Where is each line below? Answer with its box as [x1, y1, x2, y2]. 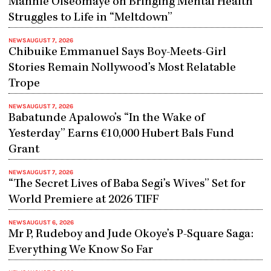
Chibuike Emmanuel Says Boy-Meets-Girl [8, 47, 226, 59]
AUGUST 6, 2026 [26, 219, 74, 227]
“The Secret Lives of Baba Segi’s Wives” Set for [8, 178, 246, 191]
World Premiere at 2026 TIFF [8, 194, 159, 207]
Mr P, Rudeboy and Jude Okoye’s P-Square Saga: [8, 229, 253, 241]
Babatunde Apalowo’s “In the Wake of [8, 113, 204, 125]
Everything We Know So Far [8, 244, 153, 257]
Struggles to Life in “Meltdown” [8, 12, 172, 25]
